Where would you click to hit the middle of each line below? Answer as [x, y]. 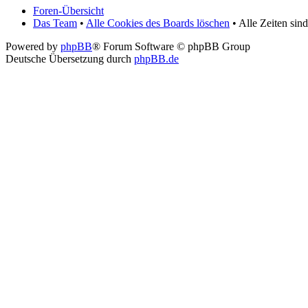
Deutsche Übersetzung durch [70, 59]
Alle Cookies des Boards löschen [158, 23]
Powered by [33, 47]
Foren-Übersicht [68, 11]
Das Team [55, 23]
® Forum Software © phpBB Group [171, 47]
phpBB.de [156, 59]
